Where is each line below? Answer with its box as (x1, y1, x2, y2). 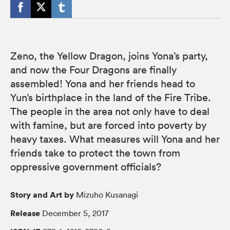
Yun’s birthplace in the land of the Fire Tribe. (10, 91, 211, 104)
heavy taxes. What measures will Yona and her (10, 132, 220, 145)
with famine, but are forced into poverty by (10, 119, 206, 131)
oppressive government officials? (10, 160, 161, 173)
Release (10, 207, 40, 219)
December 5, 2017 (40, 207, 109, 218)
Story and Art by (10, 188, 74, 200)
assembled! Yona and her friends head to (10, 77, 195, 90)
